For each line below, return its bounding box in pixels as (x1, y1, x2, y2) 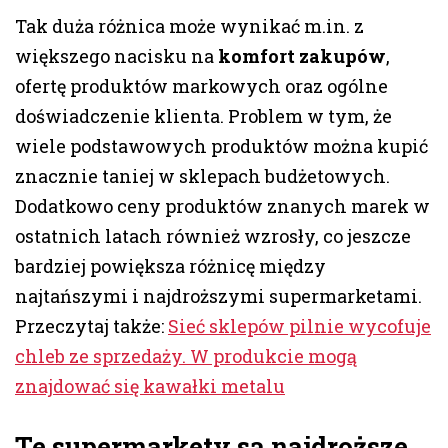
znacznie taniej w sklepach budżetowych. (15, 164, 390, 189)
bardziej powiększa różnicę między (15, 254, 326, 279)
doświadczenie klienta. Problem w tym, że (15, 104, 392, 129)
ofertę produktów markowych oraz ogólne (15, 74, 388, 99)
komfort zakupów (218, 44, 386, 69)
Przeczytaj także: (15, 314, 168, 339)
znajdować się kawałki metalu (15, 374, 285, 399)
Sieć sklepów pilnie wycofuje (168, 314, 431, 339)
